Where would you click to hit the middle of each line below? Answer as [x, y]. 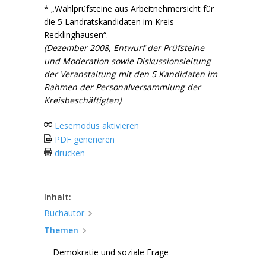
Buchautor [64, 213]
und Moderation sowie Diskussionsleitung [127, 61]
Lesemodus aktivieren [96, 126]
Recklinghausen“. [76, 35]
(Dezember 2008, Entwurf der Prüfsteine [124, 48]
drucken [69, 153]
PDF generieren [83, 139]
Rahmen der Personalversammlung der [122, 87]
